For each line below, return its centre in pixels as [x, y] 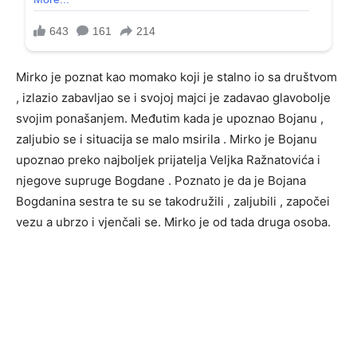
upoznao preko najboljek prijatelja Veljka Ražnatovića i [168, 160]
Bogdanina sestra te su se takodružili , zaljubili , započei [173, 202]
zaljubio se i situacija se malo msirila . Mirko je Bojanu [167, 139]
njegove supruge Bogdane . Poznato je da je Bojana [161, 181]
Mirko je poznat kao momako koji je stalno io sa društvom [177, 77]
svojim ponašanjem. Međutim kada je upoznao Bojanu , [170, 119]
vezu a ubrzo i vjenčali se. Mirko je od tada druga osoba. [173, 222]
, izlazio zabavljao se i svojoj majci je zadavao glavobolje [173, 98]
